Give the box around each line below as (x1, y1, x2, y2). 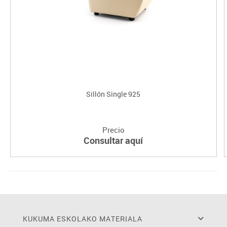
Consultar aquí (84, 134, 143, 146)
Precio (102, 124, 125, 135)
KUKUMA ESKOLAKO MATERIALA (22, 213, 142, 223)
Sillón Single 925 (86, 89, 141, 99)
